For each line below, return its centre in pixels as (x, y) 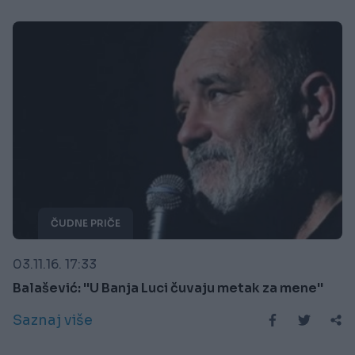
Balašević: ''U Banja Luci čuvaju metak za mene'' (168, 288)
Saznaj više (53, 320)
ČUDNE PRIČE (86, 223)
